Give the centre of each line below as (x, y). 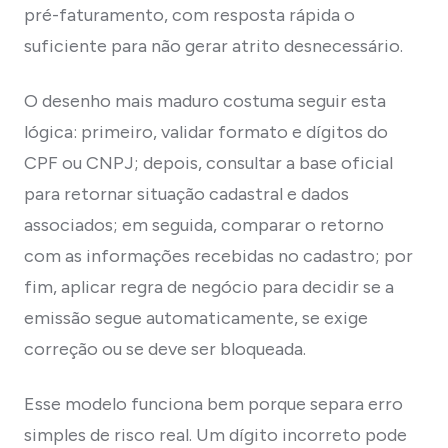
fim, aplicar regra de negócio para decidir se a (209, 286)
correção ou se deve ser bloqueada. (165, 348)
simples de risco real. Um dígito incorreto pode (215, 434)
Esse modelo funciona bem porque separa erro (213, 403)
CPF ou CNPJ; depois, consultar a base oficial (208, 162)
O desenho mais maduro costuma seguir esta (205, 100)
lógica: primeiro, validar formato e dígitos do (206, 131)
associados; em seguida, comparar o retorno (204, 224)
